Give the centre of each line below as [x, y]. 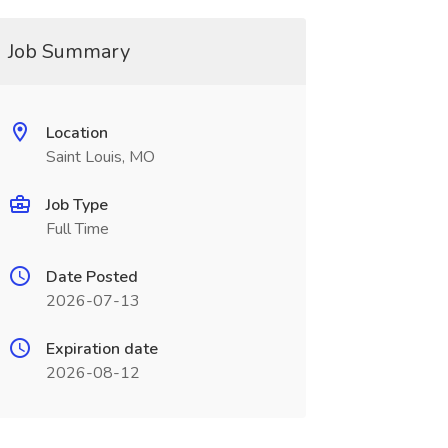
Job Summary [68, 51]
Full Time [77, 229]
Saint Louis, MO [100, 157]
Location [76, 133]
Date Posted [91, 277]
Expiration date [101, 349]
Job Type [76, 205]
